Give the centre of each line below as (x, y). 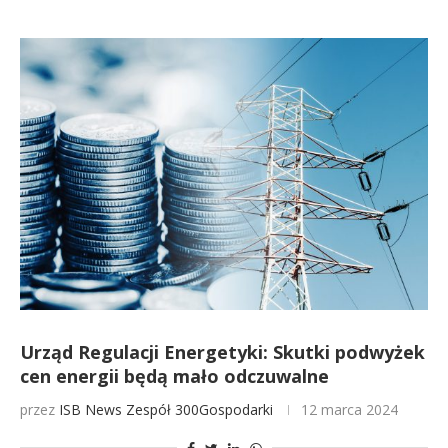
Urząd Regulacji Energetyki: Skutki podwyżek (222, 352)
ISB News (90, 409)
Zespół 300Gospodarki (199, 409)
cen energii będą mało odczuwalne (174, 376)
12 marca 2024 (349, 409)
